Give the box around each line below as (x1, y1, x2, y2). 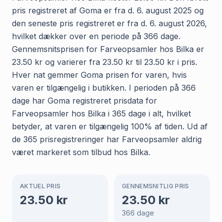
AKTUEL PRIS (20, 182, 61, 190)
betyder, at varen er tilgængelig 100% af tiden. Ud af (12, 121, 208, 131)
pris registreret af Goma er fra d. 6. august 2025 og (12, 5, 204, 15)
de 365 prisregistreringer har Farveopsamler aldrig (12, 134, 202, 144)
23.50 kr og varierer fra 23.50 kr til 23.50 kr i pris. (12, 56, 197, 67)
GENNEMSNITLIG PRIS (122, 182, 189, 190)
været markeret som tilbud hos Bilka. (12, 147, 150, 157)
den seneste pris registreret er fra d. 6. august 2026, (12, 18, 207, 28)
